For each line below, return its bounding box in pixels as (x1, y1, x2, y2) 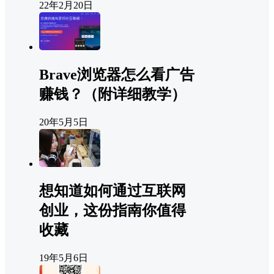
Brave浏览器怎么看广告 (39, 66, 194, 83)
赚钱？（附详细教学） (39, 86, 186, 102)
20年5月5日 (39, 116, 88, 127)
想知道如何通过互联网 (39, 183, 186, 199)
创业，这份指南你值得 (39, 202, 186, 219)
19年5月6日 (39, 253, 88, 264)
